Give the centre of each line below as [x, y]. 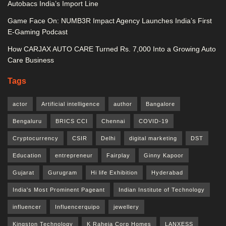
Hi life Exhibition [114, 173]
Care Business [31, 60]
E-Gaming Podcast [38, 32]
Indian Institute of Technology [162, 190]
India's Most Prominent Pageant [59, 190]
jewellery [126, 207]
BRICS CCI [72, 121]
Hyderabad [167, 173]
